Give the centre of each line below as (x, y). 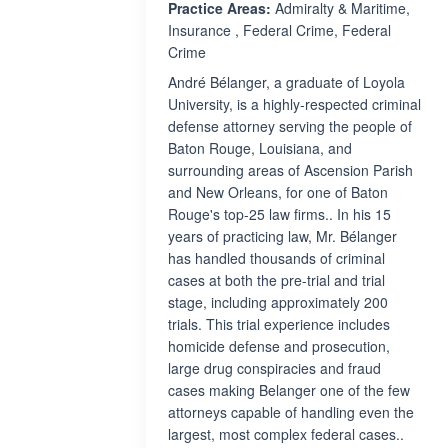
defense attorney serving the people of (290, 126)
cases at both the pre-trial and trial (276, 280)
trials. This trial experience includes (279, 324)
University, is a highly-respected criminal (294, 104)
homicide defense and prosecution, (279, 346)
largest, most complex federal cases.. (286, 434)
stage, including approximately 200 (278, 302)
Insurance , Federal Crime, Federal (279, 30)
